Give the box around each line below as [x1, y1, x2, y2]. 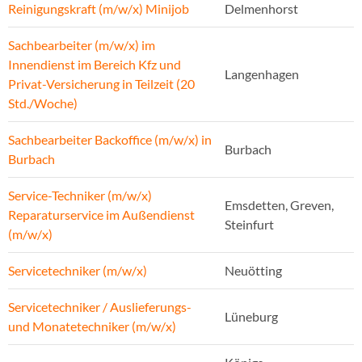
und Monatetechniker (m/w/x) [8, 318, 176, 335]
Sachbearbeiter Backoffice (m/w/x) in [8, 132, 212, 148]
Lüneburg [225, 309, 278, 325]
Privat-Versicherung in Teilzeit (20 [8, 76, 195, 92]
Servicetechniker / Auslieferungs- [8, 299, 192, 315]
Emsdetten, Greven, [225, 197, 334, 213]
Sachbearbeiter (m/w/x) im [8, 37, 155, 53]
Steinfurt [225, 217, 274, 233]
